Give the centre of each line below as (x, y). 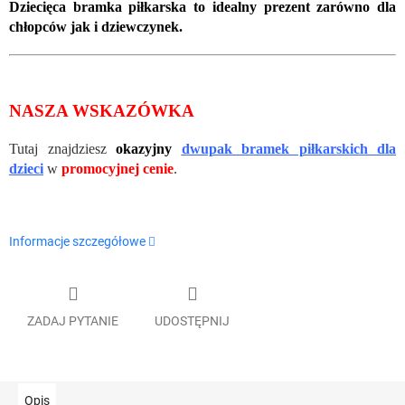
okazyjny (149, 149)
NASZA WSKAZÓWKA (102, 111)
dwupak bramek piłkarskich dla (288, 149)
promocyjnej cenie (118, 169)
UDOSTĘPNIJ (192, 320)
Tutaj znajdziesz (62, 149)
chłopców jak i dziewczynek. (96, 27)
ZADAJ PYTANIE (73, 320)
